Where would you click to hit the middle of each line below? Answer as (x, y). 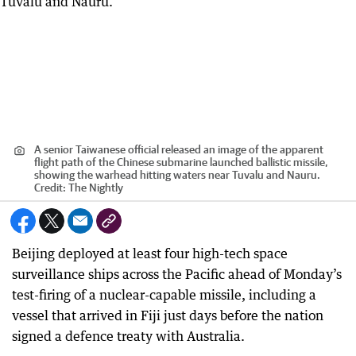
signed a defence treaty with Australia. (128, 336)
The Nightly (96, 188)
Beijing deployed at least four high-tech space (150, 253)
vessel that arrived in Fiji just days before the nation (168, 315)
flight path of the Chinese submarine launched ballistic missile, (181, 162)
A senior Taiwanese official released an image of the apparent (179, 149)
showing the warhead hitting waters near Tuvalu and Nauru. (177, 175)
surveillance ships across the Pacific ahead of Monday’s (177, 274)
